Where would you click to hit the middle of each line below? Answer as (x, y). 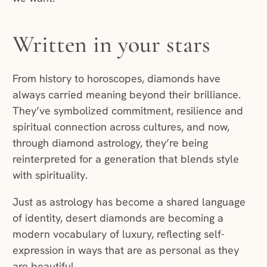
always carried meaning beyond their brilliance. (126, 94)
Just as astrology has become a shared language (129, 201)
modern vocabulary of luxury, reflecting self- (118, 234)
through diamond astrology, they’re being (110, 142)
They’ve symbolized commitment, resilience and (128, 110)
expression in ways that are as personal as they (125, 250)
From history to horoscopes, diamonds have (116, 78)
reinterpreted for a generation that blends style (125, 159)
